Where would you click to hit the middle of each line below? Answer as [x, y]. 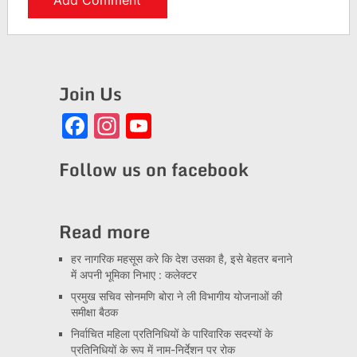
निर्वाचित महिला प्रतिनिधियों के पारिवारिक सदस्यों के [171, 334]
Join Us [90, 94]
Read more [104, 232]
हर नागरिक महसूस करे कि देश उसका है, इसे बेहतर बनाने [181, 259]
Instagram [180, 126]
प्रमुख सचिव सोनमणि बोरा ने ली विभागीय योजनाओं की [176, 296]
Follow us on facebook [153, 170]
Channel [201, 151]
